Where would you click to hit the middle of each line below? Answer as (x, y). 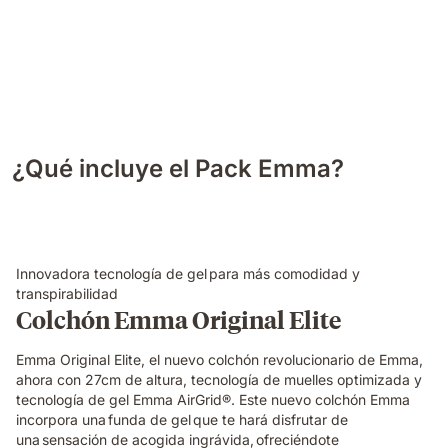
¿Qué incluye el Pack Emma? (178, 168)
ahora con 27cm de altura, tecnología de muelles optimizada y (219, 379)
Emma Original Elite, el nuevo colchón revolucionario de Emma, (219, 359)
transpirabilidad (68, 293)
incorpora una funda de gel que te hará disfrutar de (182, 419)
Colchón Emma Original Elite (178, 318)
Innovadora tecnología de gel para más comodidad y (188, 273)
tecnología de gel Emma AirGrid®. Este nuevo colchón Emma (213, 399)
